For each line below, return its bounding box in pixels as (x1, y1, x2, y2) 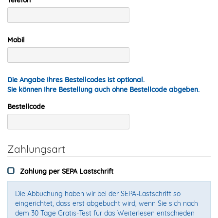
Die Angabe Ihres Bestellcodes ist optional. (7, 75, 145, 84)
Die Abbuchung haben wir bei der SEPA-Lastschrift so (15, 189, 181, 198)
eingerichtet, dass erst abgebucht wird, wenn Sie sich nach (15, 199, 198, 208)
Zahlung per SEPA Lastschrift (20, 166, 113, 176)
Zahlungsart (7, 142, 65, 155)
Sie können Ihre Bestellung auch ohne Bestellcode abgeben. (7, 85, 200, 94)
